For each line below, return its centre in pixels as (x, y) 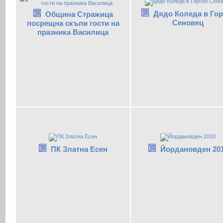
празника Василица (73, 32)
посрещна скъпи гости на (73, 23)
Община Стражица (79, 14)
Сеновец (188, 22)
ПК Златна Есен (79, 149)
